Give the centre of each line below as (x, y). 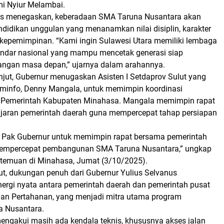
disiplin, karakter (182, 29)
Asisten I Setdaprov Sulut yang (152, 77)
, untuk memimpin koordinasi (131, 89)
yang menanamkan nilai (109, 29)
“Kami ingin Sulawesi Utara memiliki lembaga (135, 41)
